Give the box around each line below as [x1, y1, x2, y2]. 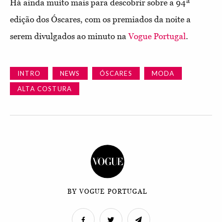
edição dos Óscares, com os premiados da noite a [10, 14, 191, 24]
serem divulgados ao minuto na [10, 31, 128, 41]
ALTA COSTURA [17, 85, 72, 93]
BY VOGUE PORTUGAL [67, 188, 147, 196]
